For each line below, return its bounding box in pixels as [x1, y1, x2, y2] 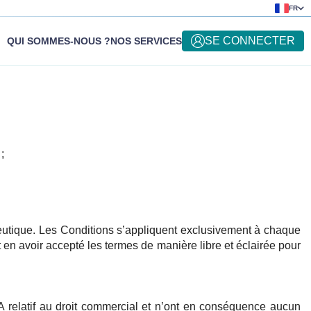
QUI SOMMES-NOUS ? [7, 35, 110, 47]
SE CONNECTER [205, 35, 295, 47]
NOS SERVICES [110, 35, 182, 47]
